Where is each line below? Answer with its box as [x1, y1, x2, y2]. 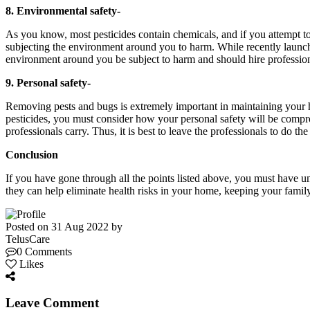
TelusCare [6, 232, 50, 245]
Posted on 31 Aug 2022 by [6, 220, 122, 232]
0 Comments [17, 245, 72, 257]
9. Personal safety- [6, 76, 91, 89]
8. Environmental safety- [6, 4, 123, 17]
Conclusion [6, 148, 58, 161]
